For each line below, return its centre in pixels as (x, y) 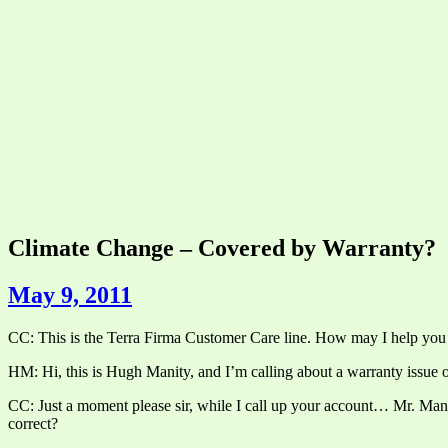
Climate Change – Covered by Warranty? (222, 248)
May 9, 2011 (70, 295)
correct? (33, 423)
